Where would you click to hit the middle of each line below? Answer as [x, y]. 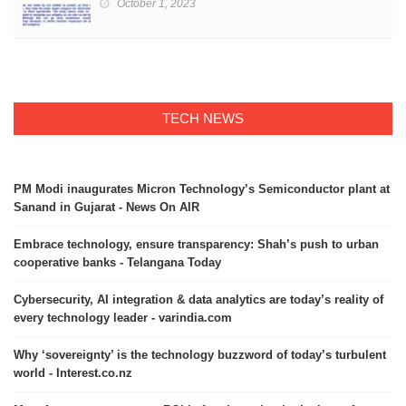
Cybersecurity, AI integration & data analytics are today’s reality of [198, 300]
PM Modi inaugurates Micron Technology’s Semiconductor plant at [202, 189]
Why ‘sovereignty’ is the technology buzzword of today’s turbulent [200, 355]
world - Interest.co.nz [73, 373]
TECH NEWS [203, 119]
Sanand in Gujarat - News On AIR [106, 208]
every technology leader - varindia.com [123, 318]
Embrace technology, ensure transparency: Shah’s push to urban [196, 245]
